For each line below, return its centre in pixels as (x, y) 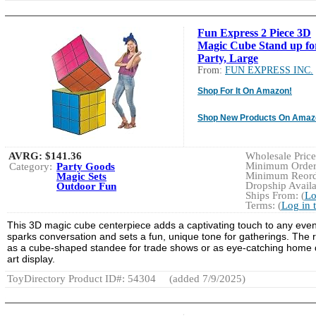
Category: (31, 166)
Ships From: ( (275, 195)
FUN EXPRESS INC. (269, 70)
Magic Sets (81, 176)
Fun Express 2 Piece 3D (254, 32)
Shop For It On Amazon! (245, 91)
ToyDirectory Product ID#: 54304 (81, 278)
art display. (31, 259)
